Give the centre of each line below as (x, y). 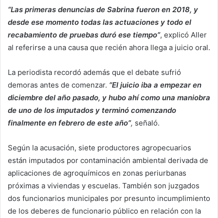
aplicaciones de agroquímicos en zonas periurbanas (97, 173)
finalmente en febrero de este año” (69, 123)
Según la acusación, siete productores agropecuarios (100, 147)
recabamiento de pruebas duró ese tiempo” (84, 35)
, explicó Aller (183, 35)
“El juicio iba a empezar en (155, 85)
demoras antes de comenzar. (58, 85)
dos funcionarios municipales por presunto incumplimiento (109, 198)
